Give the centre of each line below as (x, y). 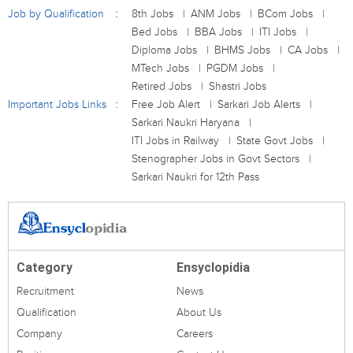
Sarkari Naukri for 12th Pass (195, 177)
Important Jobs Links (57, 104)
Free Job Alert (166, 104)
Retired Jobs (162, 86)
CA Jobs (308, 50)
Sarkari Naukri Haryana (186, 123)
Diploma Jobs (164, 50)
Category (45, 268)
